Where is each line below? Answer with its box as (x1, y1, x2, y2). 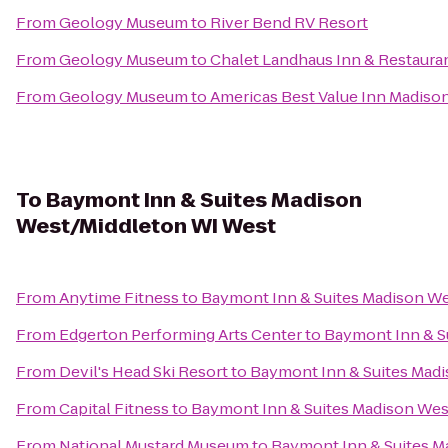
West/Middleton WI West (16, 212, 276, 240)
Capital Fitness (59, 398, 169, 419)
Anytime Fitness (59, 287, 179, 308)
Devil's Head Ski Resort (59, 361, 228, 382)
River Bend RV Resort (210, 12, 368, 33)
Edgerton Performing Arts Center (59, 324, 302, 345)
